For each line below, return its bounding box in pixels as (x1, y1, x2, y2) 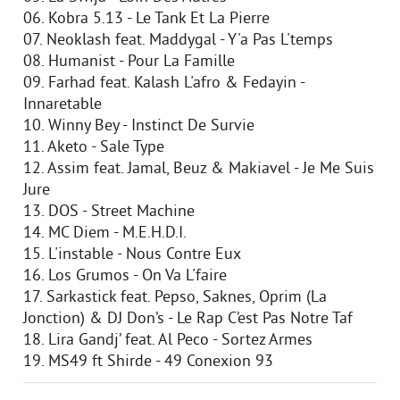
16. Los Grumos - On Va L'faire (23, 266, 227, 287)
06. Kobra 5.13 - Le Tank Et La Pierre (23, 9, 270, 29)
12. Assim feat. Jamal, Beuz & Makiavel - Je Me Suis (23, 159, 374, 179)
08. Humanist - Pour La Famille (23, 52, 235, 72)
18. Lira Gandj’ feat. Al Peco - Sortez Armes (23, 330, 312, 351)
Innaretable (23, 95, 102, 115)
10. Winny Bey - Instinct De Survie (23, 116, 254, 137)
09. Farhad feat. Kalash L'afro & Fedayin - (23, 73, 304, 94)
